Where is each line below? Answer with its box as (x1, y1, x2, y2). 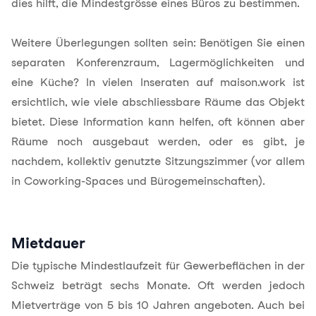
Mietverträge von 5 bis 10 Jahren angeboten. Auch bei (11, 298, 305, 312)
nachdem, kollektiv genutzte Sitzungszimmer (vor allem (11, 154, 305, 168)
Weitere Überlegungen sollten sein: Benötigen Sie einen (11, 36, 305, 49)
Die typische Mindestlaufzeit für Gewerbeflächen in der (11, 259, 305, 272)
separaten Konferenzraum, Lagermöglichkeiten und (11, 56, 305, 69)
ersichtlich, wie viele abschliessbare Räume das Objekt (11, 95, 305, 109)
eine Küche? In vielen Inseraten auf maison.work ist (11, 75, 305, 89)
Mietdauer (11, 234, 85, 252)
